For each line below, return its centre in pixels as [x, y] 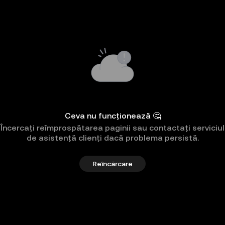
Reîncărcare [113, 164]
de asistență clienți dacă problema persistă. [113, 138]
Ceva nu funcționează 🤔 [113, 116]
